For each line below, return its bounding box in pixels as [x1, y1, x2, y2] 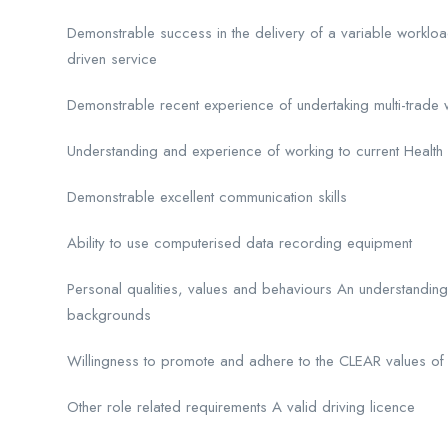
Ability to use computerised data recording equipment [67, 232, 412, 254]
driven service [67, 48, 157, 70]
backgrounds [67, 304, 151, 326]
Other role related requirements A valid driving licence [67, 396, 415, 418]
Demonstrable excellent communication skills [67, 186, 347, 208]
